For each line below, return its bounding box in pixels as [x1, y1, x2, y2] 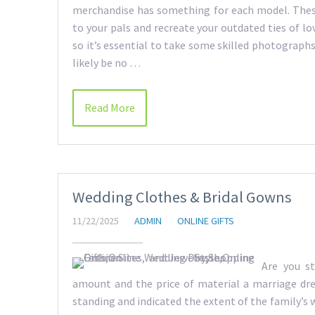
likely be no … [72, 55, 141, 70]
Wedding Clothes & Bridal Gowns [72, 186, 292, 207]
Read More [84, 100, 135, 115]
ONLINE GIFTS [177, 214, 234, 227]
